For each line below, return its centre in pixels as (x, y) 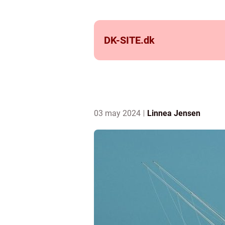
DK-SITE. (124, 40)
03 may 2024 (118, 113)
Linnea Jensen (174, 113)
